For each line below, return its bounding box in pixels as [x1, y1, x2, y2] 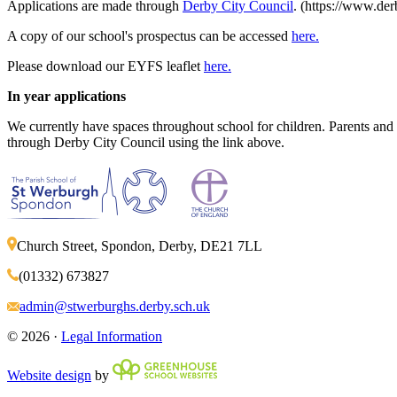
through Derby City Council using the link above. [7, 135, 284, 151]
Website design [7, 367, 91, 383]
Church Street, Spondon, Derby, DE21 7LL [17, 237, 262, 253]
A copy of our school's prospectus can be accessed [7, 28, 292, 44]
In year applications [7, 89, 126, 105]
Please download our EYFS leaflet [7, 58, 204, 74]
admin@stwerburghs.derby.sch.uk [19, 298, 210, 314]
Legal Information [61, 328, 162, 344]
